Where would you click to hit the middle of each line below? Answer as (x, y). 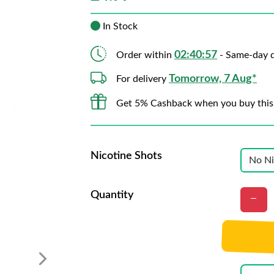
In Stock (119, 26)
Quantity (112, 195)
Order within (145, 55)
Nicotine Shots (126, 156)
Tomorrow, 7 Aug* (213, 79)
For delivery (143, 79)
